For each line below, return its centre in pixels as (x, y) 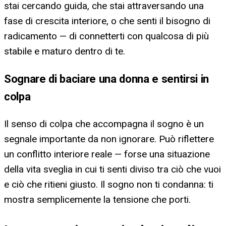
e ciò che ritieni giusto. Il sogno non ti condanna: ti (109, 185)
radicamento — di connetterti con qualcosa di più (106, 36)
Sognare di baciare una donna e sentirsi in (106, 79)
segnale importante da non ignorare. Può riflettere (109, 139)
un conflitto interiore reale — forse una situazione (107, 154)
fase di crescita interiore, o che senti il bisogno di (107, 21)
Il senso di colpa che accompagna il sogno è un (104, 124)
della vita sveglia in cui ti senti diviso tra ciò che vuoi (112, 169)
